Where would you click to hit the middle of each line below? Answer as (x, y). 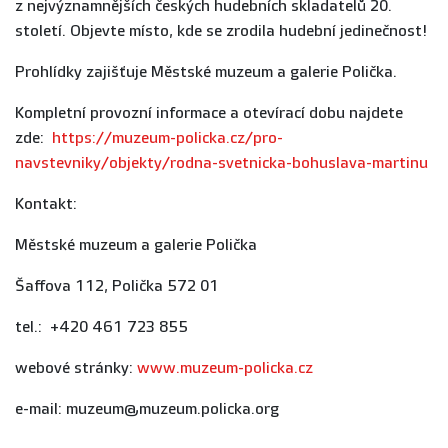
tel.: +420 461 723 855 (101, 327)
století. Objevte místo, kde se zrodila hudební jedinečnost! (221, 31)
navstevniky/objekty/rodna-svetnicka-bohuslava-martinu (221, 163)
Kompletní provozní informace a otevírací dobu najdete (209, 113)
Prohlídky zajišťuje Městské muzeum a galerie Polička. (206, 72)
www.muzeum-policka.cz (225, 368)
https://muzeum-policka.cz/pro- (167, 138)
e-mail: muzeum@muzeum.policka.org (147, 409)
